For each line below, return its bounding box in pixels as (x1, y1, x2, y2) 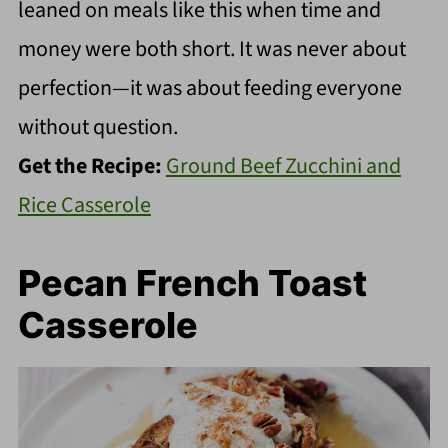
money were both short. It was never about (17, 33, 406, 66)
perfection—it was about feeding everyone (17, 72, 402, 105)
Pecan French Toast (17, 261, 367, 306)
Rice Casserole (17, 189, 151, 222)
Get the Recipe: (17, 150, 166, 183)
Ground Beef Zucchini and (165, 150, 401, 183)
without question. (17, 111, 178, 144)
